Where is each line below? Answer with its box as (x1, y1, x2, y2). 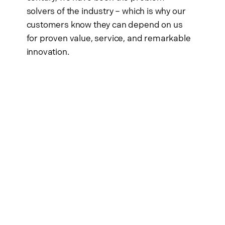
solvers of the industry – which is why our (26, 7, 186, 17)
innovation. (26, 47, 69, 58)
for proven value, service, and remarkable (26, 34, 191, 44)
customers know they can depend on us (26, 20, 183, 31)
